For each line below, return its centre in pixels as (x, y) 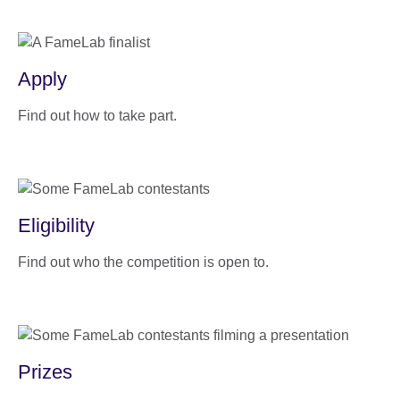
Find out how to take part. (97, 115)
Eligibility (56, 225)
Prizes (45, 371)
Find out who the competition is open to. (143, 262)
